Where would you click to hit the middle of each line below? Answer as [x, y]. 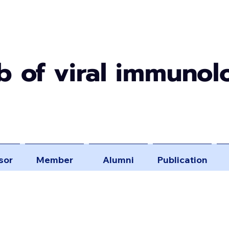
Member [54, 160]
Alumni [118, 160]
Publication [182, 160]
